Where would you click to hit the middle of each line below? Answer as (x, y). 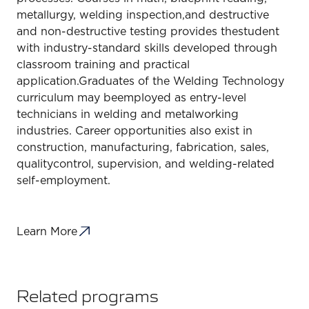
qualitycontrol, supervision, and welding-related (146, 164)
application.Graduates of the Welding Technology (150, 81)
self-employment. (63, 180)
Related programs (88, 295)
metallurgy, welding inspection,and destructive (143, 15)
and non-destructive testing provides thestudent (148, 31)
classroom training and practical (103, 64)
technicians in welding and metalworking (128, 114)
